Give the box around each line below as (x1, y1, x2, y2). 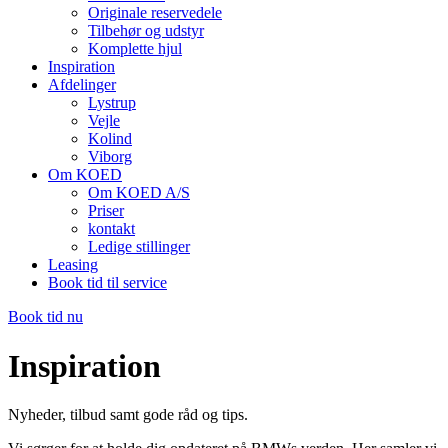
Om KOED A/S (88, 184, 190, 202)
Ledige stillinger (88, 238, 190, 256)
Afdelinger (48, 76, 116, 94)
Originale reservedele (88, 4, 222, 22)
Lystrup (88, 94, 136, 112)
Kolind (88, 130, 132, 148)
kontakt (88, 220, 135, 238)
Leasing (48, 256, 98, 274)
